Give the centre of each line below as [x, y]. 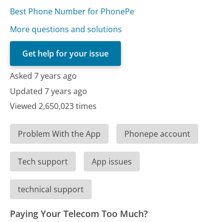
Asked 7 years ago [44, 76]
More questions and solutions [66, 29]
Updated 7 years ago [49, 91]
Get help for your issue [66, 54]
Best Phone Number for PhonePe [72, 12]
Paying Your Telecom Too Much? [79, 214]
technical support [51, 190]
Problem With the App [59, 134]
